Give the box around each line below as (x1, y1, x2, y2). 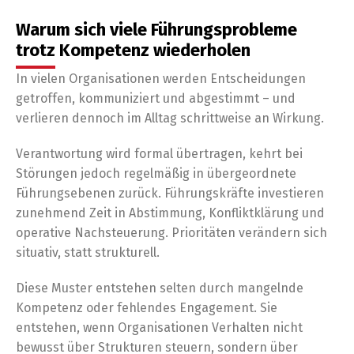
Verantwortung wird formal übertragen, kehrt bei (16, 146, 303, 161)
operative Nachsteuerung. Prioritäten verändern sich (16, 225, 327, 240)
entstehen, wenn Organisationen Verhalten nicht (16, 320, 303, 335)
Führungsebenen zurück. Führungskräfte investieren (16, 186, 324, 201)
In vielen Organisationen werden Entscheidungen (16, 71, 306, 86)
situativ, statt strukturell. (16, 245, 160, 260)
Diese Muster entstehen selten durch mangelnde (16, 281, 303, 296)
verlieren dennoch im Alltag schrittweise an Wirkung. (16, 111, 324, 126)
